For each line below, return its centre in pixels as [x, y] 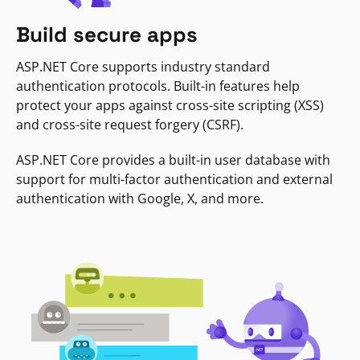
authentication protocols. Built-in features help [158, 86]
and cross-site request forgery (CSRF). [130, 125]
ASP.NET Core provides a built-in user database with [173, 160]
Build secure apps [107, 35]
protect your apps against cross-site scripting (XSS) [170, 106]
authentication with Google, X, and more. [140, 199]
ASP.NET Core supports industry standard [143, 67]
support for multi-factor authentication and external [174, 180]
